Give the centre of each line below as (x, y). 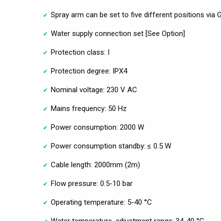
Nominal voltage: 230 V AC (94, 90)
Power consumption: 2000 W (97, 128)
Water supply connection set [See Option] (118, 34)
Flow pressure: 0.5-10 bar (92, 184)
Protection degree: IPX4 (89, 71)
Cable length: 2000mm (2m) (95, 165)
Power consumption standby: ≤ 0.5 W (111, 146)
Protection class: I (80, 53)
